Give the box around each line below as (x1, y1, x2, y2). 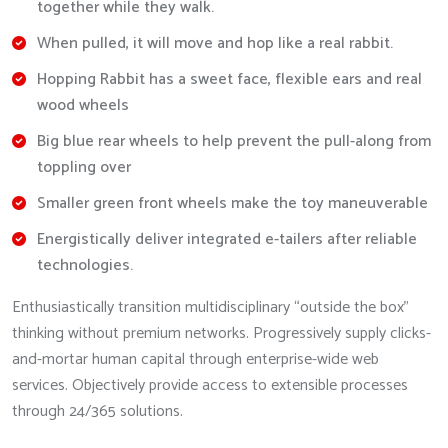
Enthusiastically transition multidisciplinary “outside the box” (12, 294, 409, 322)
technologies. (37, 252, 133, 280)
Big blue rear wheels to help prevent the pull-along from (37, 128, 431, 156)
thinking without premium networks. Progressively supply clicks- (12, 320, 431, 348)
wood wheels (37, 92, 129, 120)
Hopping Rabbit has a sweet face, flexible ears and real (37, 66, 422, 94)
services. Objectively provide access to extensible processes (12, 372, 408, 400)
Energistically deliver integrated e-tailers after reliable (37, 226, 417, 254)
